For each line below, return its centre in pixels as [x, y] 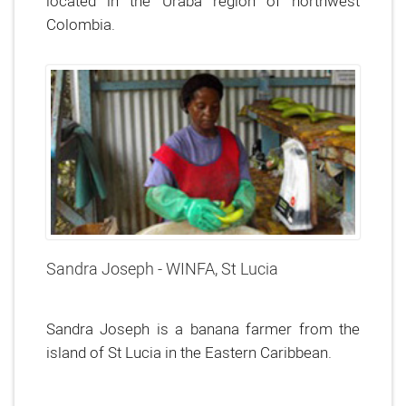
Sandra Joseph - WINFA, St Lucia [162, 269]
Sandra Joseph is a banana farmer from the [203, 329]
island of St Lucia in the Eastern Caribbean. [189, 352]
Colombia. [81, 24]
